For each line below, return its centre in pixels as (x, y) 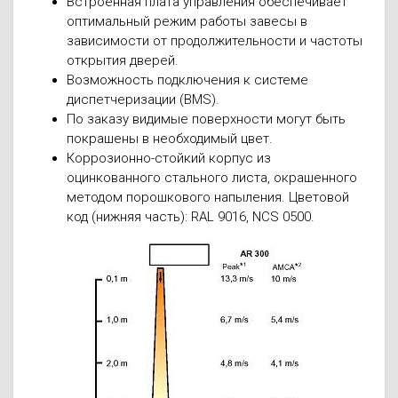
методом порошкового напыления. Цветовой (208, 197)
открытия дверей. (123, 60)
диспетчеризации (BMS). (143, 99)
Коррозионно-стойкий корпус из (169, 158)
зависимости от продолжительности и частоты (215, 41)
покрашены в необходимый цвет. (170, 139)
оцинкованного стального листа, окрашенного (212, 178)
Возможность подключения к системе (187, 80)
